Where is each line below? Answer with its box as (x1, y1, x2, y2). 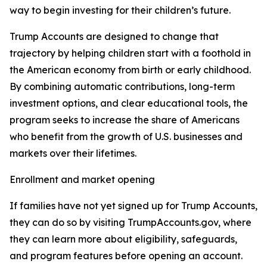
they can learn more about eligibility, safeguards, (10, 233, 237, 245)
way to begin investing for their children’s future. (10, 4, 231, 16)
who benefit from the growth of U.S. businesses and (10, 131, 243, 142)
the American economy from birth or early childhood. (10, 64, 251, 76)
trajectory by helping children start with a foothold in (10, 47, 251, 59)
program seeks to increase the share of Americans (10, 114, 240, 126)
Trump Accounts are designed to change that (10, 30, 219, 42)
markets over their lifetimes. (10, 147, 136, 159)
